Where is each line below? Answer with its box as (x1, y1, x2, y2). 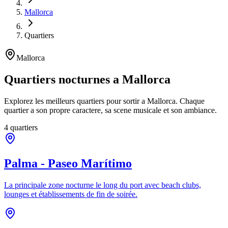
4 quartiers (4, 123, 38, 132)
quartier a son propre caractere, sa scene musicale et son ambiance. (4, 105, 217, 115)
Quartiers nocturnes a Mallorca (4, 72, 170, 86)
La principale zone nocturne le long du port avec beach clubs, (4, 180, 201, 189)
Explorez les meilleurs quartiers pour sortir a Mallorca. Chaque (4, 96, 205, 105)
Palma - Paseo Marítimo (4, 156, 132, 170)
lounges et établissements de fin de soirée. (4, 189, 137, 198)
